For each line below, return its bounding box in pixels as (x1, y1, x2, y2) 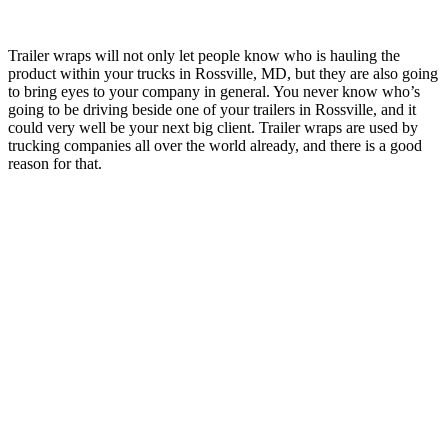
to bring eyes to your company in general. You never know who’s (8, 82, 420, 100)
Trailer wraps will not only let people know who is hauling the (8, 46, 400, 64)
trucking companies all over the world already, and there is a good (8, 136, 422, 154)
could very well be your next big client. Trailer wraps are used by (8, 118, 418, 136)
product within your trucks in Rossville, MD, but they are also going (8, 64, 438, 82)
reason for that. (8, 154, 102, 172)
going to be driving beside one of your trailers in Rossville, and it (8, 100, 416, 118)
